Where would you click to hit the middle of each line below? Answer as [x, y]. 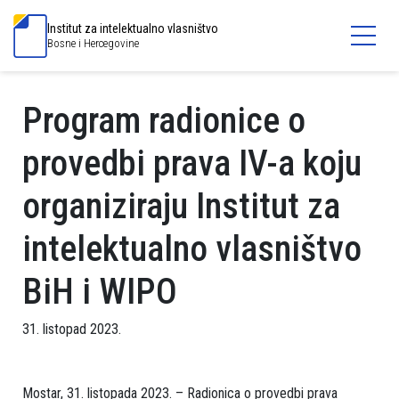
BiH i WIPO [100, 292]
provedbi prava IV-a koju [192, 163]
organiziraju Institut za [181, 206]
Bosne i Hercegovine [93, 43]
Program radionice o [164, 121]
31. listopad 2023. [72, 329]
